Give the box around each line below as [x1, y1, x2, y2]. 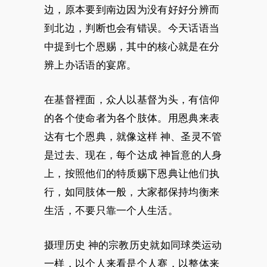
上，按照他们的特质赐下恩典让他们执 [44, 166, 220, 181]
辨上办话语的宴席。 [44, 58, 137, 72]
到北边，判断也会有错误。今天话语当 [44, 21, 220, 35]
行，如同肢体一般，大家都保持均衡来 [44, 185, 220, 199]
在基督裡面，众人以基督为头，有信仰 [44, 92, 220, 107]
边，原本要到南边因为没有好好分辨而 [44, 2, 220, 17]
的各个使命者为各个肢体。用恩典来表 [44, 111, 220, 125]
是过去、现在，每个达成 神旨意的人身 [44, 148, 222, 162]
